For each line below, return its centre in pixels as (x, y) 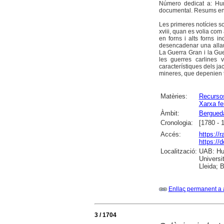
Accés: (170, 134)
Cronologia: (176, 123)
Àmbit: (170, 113)
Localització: (178, 151)
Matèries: (174, 96)
